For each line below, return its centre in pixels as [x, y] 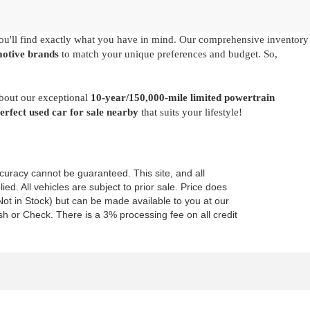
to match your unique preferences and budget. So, [168, 54]
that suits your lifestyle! [190, 112]
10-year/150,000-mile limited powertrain [183, 98]
